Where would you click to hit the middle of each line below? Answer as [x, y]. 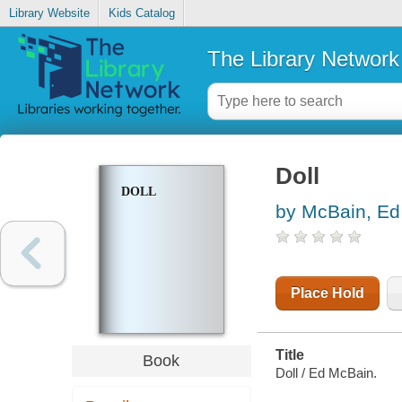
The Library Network [303, 58]
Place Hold [327, 293]
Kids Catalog [141, 13]
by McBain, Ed [337, 212]
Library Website [49, 13]
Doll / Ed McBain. [326, 372]
